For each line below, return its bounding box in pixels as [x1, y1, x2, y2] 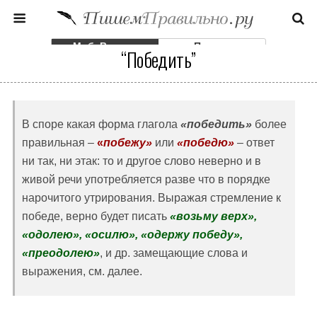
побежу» [103, 137, 152, 149]
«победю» [174, 137, 234, 149]
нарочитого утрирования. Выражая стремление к [22, 192, 281, 204]
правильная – [22, 137, 97, 149]
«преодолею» [22, 247, 100, 259]
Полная [193, 40, 231, 52]
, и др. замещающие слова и [100, 247, 248, 259]
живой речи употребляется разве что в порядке [22, 173, 270, 185]
